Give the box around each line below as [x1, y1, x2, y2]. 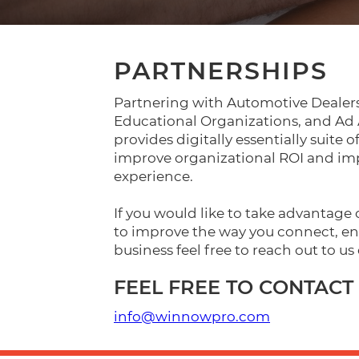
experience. [114, 168, 196, 184]
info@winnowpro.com [114, 309, 270, 325]
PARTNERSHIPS [114, 56, 328, 86]
